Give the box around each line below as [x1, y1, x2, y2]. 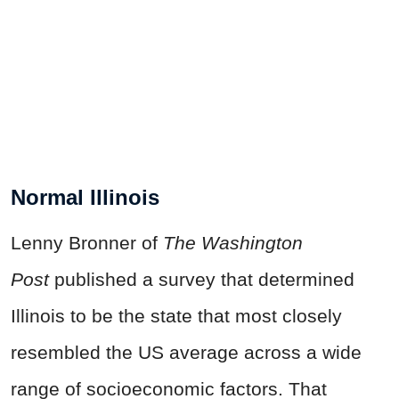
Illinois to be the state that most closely [11, 305, 342, 327]
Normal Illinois [11, 185, 159, 210]
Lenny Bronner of [11, 232, 163, 254]
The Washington [163, 232, 303, 254]
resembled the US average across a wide [11, 342, 362, 363]
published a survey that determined [54, 269, 354, 290]
